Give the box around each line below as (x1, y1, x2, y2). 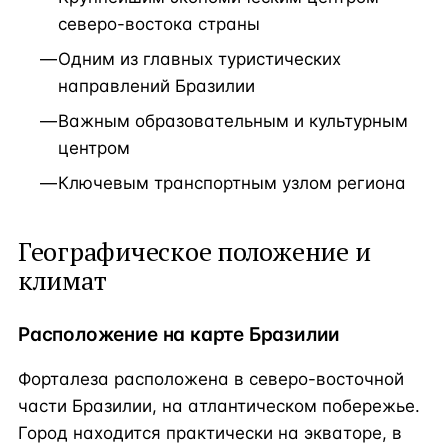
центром (58, 138, 130, 159)
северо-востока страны (58, 14, 260, 35)
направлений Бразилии (58, 76, 255, 97)
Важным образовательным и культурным (58, 111, 408, 132)
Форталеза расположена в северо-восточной (18, 368, 404, 389)
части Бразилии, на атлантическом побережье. (18, 395, 420, 416)
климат (18, 263, 107, 298)
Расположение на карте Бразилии (18, 323, 341, 347)
